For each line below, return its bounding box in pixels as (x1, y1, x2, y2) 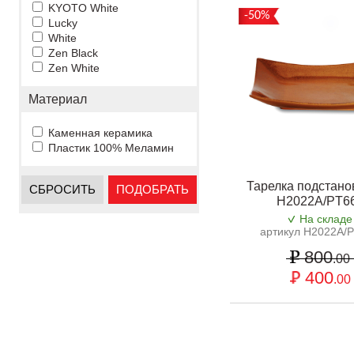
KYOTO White (48, 2, 119, 14)
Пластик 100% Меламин (48, 141, 174, 154)
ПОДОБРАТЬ (116, 183, 189, 196)
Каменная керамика (48, 126, 153, 139)
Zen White (48, 62, 100, 74)
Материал (28, 92, 87, 106)
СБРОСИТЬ (29, 183, 96, 196)
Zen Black (48, 47, 98, 59)
